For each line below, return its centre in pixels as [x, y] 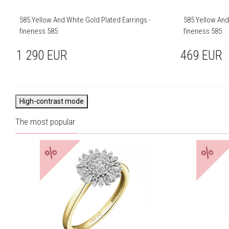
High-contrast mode [52, 101]
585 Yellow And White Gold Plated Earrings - [85, 20]
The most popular [45, 122]
